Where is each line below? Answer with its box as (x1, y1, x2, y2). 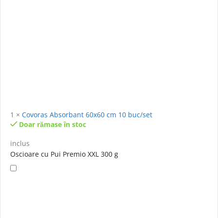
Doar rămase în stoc (19, 120, 87, 129)
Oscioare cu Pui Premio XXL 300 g (10, 149, 118, 159)
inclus (10, 139, 30, 148)
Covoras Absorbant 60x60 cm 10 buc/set (22, 110, 152, 120)
